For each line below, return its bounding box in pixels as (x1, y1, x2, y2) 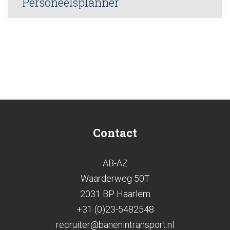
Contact (93, 125, 137, 140)
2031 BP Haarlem (80, 188, 150, 199)
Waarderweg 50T (80, 173, 150, 184)
